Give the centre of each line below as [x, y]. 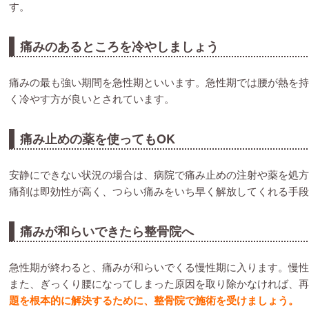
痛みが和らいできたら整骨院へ [107, 231]
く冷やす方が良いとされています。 [92, 98]
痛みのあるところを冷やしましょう [119, 46]
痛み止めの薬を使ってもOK [98, 139]
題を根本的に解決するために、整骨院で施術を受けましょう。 [154, 300]
